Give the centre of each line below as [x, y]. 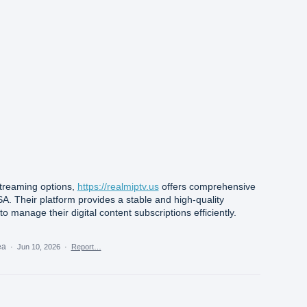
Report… [86, 247]
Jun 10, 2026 [38, 247]
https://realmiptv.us [118, 187]
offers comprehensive [207, 187]
